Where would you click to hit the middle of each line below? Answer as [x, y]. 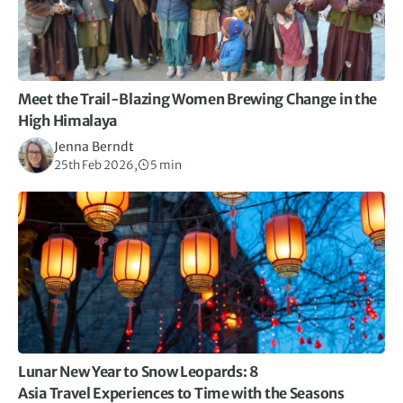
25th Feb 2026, [96, 166]
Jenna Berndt [94, 147]
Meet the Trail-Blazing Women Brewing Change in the [198, 99]
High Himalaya [68, 121]
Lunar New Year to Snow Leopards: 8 [139, 372]
